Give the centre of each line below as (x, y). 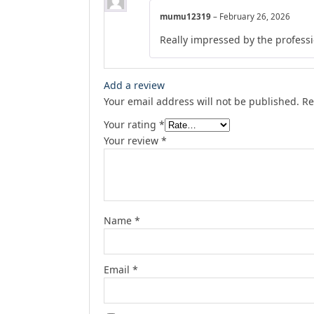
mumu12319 (186, 17)
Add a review (134, 86)
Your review (132, 141)
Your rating (131, 125)
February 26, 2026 (255, 17)
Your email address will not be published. (202, 102)
